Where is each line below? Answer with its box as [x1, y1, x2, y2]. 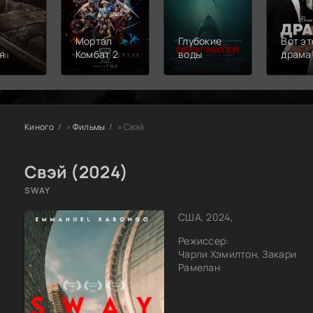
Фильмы [72, 120, 105, 133]
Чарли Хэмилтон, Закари [178, 247, 297, 261]
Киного [24, 120, 54, 133]
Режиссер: [178, 233, 229, 247]
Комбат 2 [75, 47, 118, 61]
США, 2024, [178, 210, 233, 224]
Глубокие [178, 34, 222, 48]
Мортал [75, 34, 112, 48]
